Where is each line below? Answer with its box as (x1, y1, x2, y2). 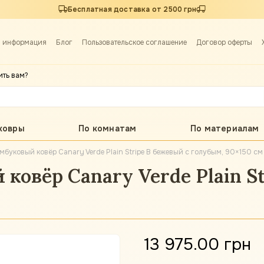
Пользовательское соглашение (82, 37, 187, 47)
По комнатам (78, 123, 137, 134)
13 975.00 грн (144, 234, 251, 255)
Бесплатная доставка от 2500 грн (67, 4, 197, 14)
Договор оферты (196, 37, 252, 47)
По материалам (190, 123, 259, 134)
